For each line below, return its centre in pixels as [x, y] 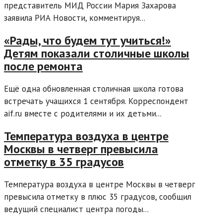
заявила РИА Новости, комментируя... [75, 18]
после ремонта [43, 66]
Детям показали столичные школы [97, 54]
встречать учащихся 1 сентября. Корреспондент [96, 101]
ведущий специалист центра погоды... [76, 209]
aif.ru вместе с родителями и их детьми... [83, 113]
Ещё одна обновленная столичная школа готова [94, 89]
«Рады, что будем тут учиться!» [87, 41]
